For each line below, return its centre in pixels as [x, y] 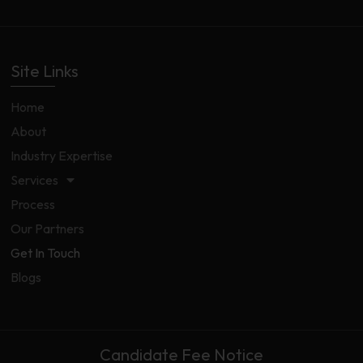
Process [33, 204]
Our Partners [48, 228]
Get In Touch [46, 253]
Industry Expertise [62, 156]
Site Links [45, 71]
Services [35, 180]
